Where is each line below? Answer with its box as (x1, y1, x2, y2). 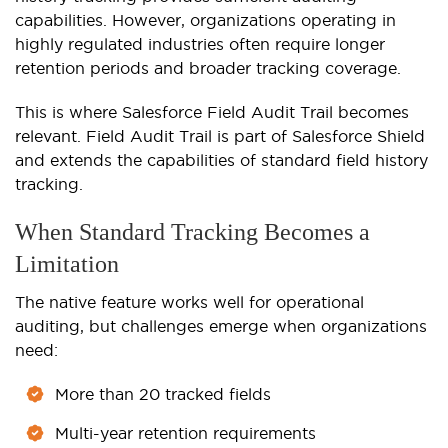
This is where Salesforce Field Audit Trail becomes (15, 103, 409, 122)
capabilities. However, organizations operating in (15, 11, 396, 30)
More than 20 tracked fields (55, 385, 271, 404)
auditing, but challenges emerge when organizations (15, 317, 427, 336)
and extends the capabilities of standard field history (15, 151, 428, 170)
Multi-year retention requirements (55, 424, 316, 443)
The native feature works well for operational (15, 293, 364, 312)
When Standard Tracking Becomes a (15, 219, 370, 246)
